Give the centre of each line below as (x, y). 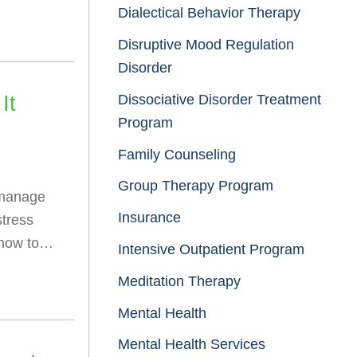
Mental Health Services (192, 345)
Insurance (149, 218)
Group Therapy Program (196, 186)
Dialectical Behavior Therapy (209, 13)
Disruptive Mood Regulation (206, 44)
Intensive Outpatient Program (211, 249)
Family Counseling (177, 154)
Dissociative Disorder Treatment (220, 99)
